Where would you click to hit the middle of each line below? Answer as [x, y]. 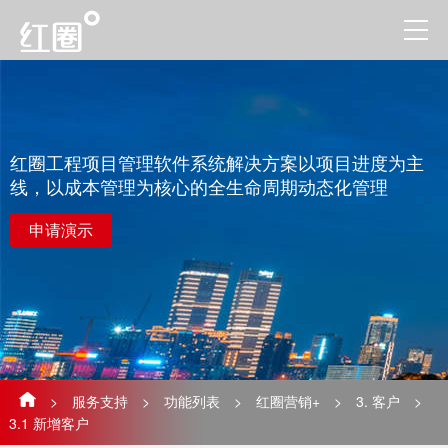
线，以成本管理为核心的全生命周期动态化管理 [199, 186]
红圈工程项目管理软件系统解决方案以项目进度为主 [217, 162]
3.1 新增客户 [48, 422]
